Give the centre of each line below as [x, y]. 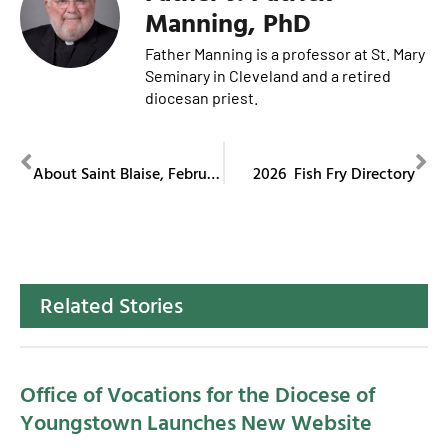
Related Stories [111, 304]
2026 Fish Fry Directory [334, 172]
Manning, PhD [228, 23]
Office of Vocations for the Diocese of [197, 394]
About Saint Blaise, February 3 [213, 172]
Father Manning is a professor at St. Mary [285, 54]
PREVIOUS [64, 152]
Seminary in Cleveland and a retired [268, 76]
